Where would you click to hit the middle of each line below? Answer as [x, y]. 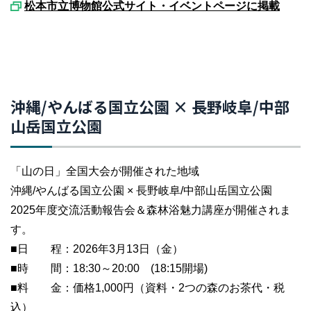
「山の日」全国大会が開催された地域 [105, 171]
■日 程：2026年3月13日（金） [97, 249]
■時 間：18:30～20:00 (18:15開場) [109, 268]
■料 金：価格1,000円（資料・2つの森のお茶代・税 [148, 288]
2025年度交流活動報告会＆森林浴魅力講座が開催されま [151, 210]
